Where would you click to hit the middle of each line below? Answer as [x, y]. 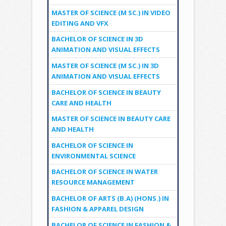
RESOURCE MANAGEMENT [93, 182]
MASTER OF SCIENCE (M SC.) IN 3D [105, 66]
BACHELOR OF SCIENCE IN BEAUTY [106, 92]
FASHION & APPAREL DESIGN [97, 209]
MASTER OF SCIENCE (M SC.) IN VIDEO [111, 12]
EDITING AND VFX [80, 23]
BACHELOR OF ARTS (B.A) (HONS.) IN [110, 199]
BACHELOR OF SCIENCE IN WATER [104, 172]
